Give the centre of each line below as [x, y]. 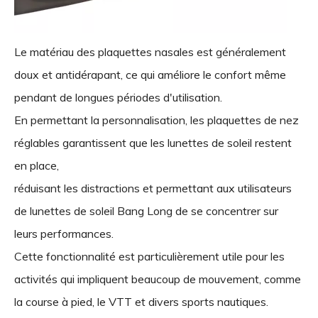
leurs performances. [67, 233]
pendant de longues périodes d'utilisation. [121, 97]
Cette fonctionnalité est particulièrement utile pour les [149, 256]
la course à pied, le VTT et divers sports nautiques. [141, 301]
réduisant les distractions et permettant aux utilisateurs [153, 188]
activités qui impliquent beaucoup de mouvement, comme [158, 279]
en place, [39, 165]
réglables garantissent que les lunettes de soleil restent [153, 142]
